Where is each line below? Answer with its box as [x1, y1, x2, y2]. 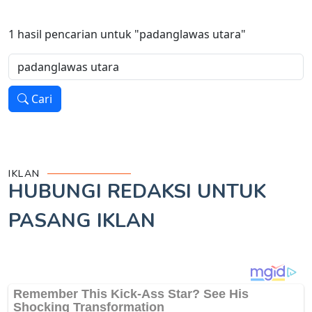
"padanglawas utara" [134, 26, 246, 42]
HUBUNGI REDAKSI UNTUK [8, 178, 266, 205]
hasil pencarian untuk [15, 26, 134, 42]
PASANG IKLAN [8, 208, 155, 235]
